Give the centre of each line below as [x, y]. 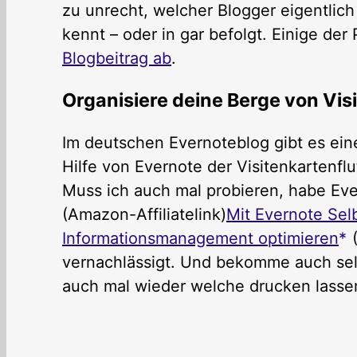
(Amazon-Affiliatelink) [144, 215]
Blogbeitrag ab [117, 58]
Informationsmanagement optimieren [200, 239]
